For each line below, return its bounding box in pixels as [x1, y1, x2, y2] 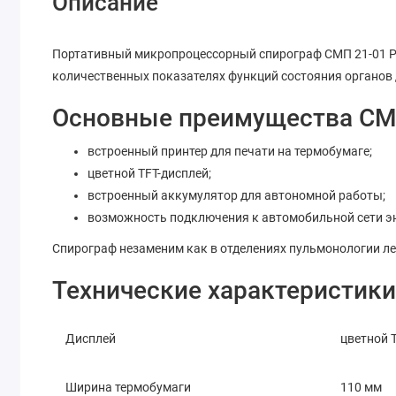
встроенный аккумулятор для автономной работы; [88, 187, 386, 202]
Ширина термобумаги [65, 379, 192, 394]
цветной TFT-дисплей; [88, 165, 212, 180]
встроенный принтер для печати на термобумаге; [88, 143, 373, 158]
